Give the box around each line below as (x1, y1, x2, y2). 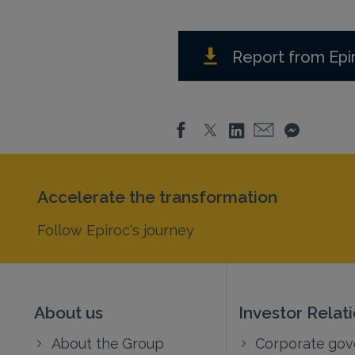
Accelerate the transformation (37, 184, 277, 208)
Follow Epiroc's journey (37, 219, 194, 239)
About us (34, 300, 103, 323)
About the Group (51, 332, 164, 353)
